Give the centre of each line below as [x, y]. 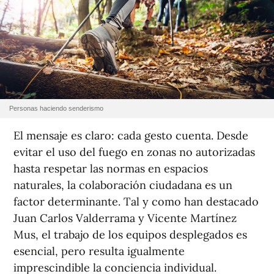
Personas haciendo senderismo [56, 108]
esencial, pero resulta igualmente [99, 251]
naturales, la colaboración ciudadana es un [123, 185]
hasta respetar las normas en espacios [111, 168]
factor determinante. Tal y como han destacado [136, 201]
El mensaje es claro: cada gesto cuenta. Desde [131, 135]
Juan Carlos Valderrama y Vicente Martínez [125, 218]
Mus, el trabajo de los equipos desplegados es [130, 234]
